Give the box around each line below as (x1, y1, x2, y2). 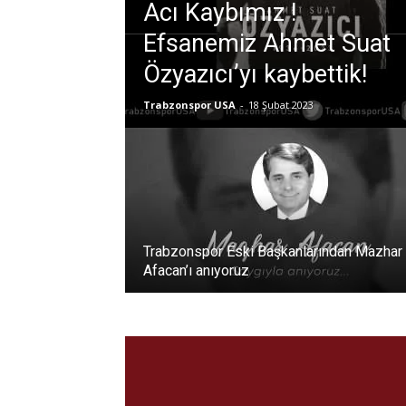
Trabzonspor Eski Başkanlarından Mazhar (143, 243, 402, 260)
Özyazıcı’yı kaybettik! (143, 60, 367, 89)
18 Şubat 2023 (248, 98, 314, 111)
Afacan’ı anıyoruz (143, 262, 249, 279)
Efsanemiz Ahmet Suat (143, 29, 391, 58)
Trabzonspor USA (143, 98, 236, 111)
